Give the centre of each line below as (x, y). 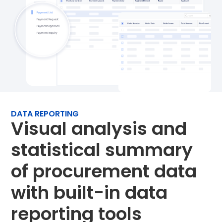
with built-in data (89, 193)
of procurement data (104, 171)
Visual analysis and (99, 129)
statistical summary (102, 150)
